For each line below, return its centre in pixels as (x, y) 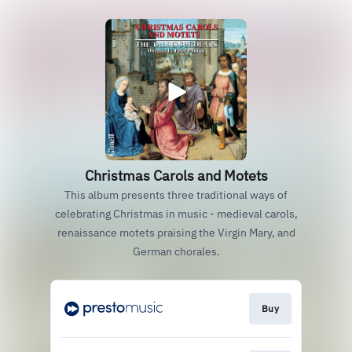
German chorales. (176, 251)
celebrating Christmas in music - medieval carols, (176, 214)
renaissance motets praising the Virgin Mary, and (176, 233)
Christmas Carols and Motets (176, 176)
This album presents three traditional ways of (176, 195)
